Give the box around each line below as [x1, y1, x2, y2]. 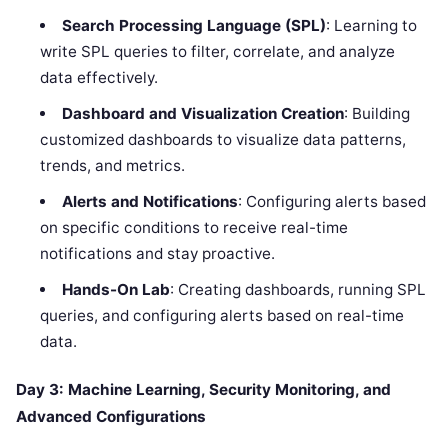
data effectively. [40, 67, 159, 87]
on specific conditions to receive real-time [40, 217, 349, 237]
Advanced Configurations [16, 407, 206, 427]
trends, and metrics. [40, 155, 186, 175]
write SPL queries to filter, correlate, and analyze [40, 41, 396, 61]
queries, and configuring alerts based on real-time [40, 305, 405, 325]
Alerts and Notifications [61, 191, 238, 211]
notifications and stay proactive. [40, 243, 276, 263]
